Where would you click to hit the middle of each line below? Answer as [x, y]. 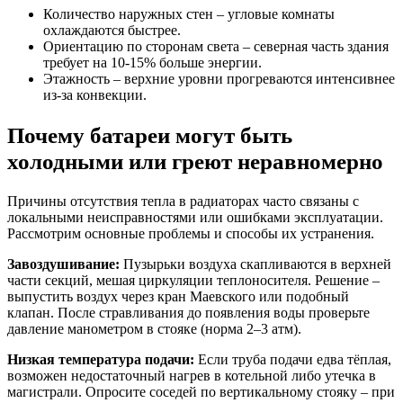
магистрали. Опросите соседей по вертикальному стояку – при [201, 391]
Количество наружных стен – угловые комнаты [189, 13]
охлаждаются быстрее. [112, 30]
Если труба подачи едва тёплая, [293, 359]
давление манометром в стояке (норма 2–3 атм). [154, 328]
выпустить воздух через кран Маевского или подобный [178, 296]
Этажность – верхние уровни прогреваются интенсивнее [219, 78]
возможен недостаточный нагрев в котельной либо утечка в [192, 375]
